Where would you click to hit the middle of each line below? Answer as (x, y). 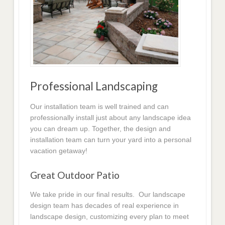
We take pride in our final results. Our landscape (108, 195)
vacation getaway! (59, 150)
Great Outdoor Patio (75, 175)
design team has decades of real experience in (105, 206)
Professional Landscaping (94, 86)
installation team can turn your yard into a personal (111, 139)
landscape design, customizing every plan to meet (110, 217)
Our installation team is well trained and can (100, 106)
